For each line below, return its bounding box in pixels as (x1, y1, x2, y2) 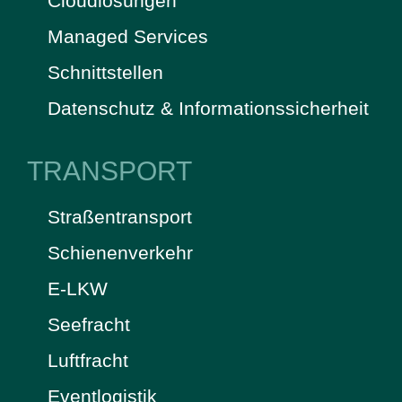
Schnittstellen (47, 61, 163, 83)
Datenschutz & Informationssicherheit (47, 97, 369, 118)
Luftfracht (47, 349, 128, 371)
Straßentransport (47, 205, 192, 227)
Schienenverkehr (47, 241, 193, 263)
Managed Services (47, 25, 208, 47)
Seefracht (47, 313, 130, 335)
